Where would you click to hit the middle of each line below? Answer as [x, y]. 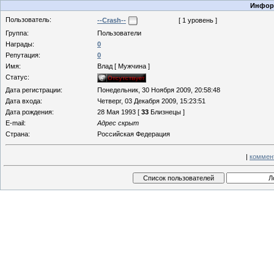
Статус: [17, 77]
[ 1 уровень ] [197, 20]
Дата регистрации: [34, 90]
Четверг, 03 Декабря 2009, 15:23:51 [151, 101]
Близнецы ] [167, 112]
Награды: [20, 44]
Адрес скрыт [118, 123]
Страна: [18, 134]
